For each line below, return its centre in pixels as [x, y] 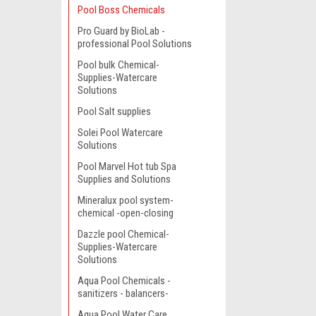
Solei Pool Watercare [120, 133]
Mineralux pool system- [126, 200]
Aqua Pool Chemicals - [124, 281]
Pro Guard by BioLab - [121, 31]
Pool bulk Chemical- [119, 65]
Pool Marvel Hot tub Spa [127, 166]
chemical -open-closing [126, 213]
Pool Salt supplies [114, 111]
